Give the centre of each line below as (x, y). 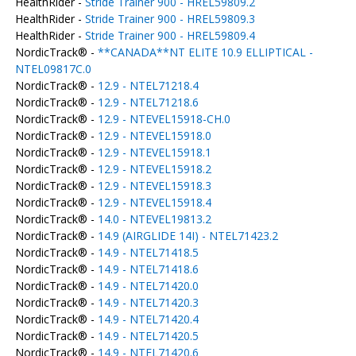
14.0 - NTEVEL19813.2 (154, 219)
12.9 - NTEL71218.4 (148, 85)
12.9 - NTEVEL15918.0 (154, 135)
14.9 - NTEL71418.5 (148, 252)
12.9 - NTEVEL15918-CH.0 (164, 119)
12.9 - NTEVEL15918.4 (154, 202)
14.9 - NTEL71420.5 (148, 336)
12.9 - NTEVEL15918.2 (154, 169)
